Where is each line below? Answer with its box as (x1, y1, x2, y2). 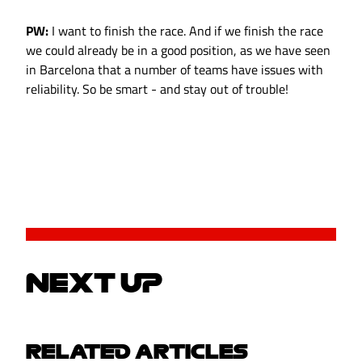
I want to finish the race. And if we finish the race (48, 21, 323, 41)
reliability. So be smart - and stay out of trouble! (26, 79, 288, 99)
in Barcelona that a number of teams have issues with (26, 60, 323, 80)
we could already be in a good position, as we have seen (26, 40, 330, 61)
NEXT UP (26, 269, 162, 296)
